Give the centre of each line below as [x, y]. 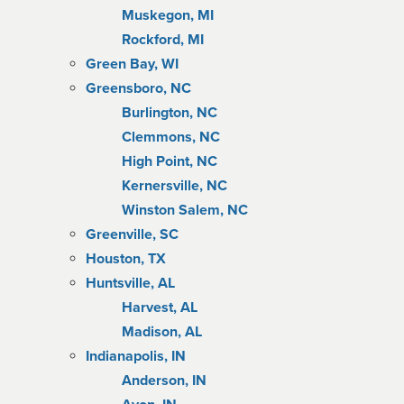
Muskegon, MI [168, 15]
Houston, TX [126, 259]
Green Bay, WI [132, 64]
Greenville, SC [132, 234]
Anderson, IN [164, 381]
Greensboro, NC [138, 88]
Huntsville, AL [130, 283]
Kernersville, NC [174, 186]
